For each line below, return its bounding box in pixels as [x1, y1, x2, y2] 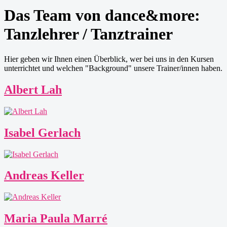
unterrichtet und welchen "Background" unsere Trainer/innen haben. [4, 63, 222, 72]
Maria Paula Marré [4, 212, 107, 225]
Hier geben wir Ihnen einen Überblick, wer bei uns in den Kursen [4, 54, 214, 63]
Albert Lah [4, 83, 62, 96]
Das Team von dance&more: [4, 6, 200, 25]
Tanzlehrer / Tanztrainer [4, 25, 173, 44]
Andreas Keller [4, 169, 84, 182]
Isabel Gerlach [4, 126, 81, 139]
